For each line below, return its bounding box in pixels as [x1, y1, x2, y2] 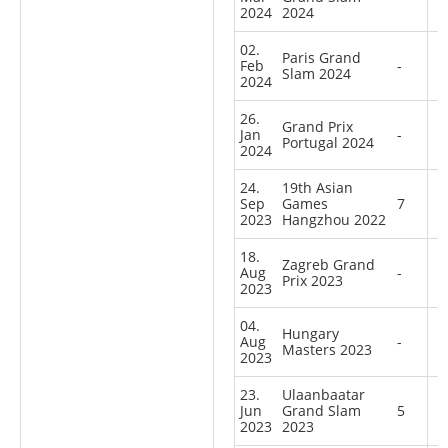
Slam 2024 [282, 63, 351, 83]
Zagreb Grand [282, 254, 375, 274]
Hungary [282, 323, 339, 343]
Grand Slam [282, 400, 361, 420]
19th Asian [282, 177, 353, 197]
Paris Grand [282, 47, 361, 67]
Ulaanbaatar [282, 384, 365, 404]
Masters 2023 [282, 339, 372, 359]
